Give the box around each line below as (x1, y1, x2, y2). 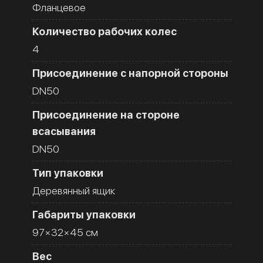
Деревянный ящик (32, 184, 115, 197)
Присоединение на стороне (32, 108, 180, 121)
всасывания (32, 124, 96, 137)
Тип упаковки (32, 166, 103, 179)
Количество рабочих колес (32, 25, 177, 38)
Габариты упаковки (32, 208, 136, 221)
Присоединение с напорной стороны (32, 66, 228, 79)
